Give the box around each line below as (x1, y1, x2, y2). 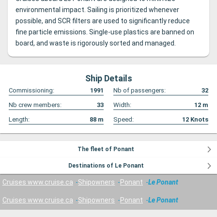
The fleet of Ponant (77, 146, 135, 153)
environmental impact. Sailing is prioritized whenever (15, 6, 179, 14)
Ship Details (85, 73, 132, 84)
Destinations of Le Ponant (68, 162, 144, 170)
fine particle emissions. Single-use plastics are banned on (15, 28, 194, 36)
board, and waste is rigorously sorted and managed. (15, 39, 176, 47)
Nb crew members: (9, 101, 62, 109)
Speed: (113, 116, 134, 124)
